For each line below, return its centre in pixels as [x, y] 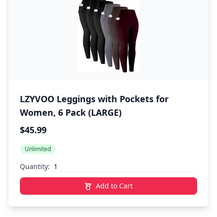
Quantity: [35, 166]
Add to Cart [114, 186]
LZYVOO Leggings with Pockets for [94, 99]
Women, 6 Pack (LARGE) [71, 112]
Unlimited [38, 149]
